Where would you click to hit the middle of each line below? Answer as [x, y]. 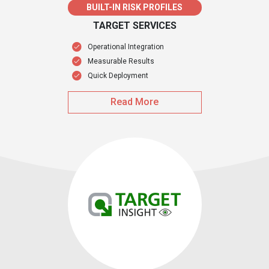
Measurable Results [121, 62]
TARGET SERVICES [134, 26]
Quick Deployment [118, 76]
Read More [134, 102]
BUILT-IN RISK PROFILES [134, 8]
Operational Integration [125, 47]
